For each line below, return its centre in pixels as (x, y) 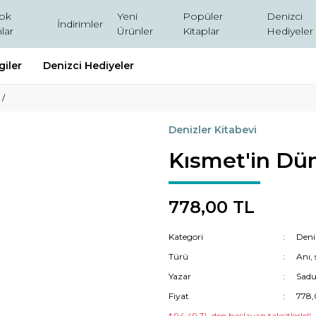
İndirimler (80, 24)
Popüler (203, 16)
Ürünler (135, 31)
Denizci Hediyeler (89, 66)
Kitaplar (201, 31)
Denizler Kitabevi (213, 130)
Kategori (186, 237)
